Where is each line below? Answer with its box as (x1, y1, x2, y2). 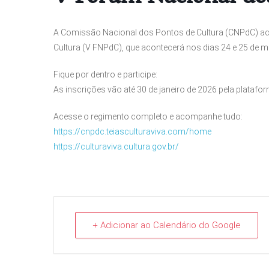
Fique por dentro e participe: (53, 70, 157, 79)
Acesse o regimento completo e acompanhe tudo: (53, 112, 243, 121)
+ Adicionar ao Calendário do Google (92, 220, 241, 231)
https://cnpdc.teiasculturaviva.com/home (53, 127, 211, 136)
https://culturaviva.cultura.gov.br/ (53, 142, 179, 151)
